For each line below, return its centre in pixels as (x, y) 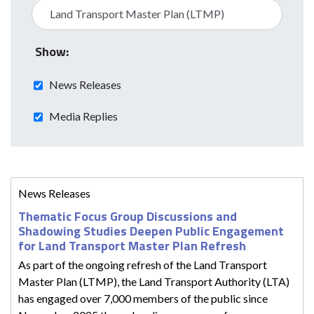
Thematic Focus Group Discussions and (128, 216)
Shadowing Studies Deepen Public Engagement (151, 231)
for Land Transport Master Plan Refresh (132, 245)
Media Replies (83, 116)
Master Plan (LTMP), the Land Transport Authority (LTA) (154, 281)
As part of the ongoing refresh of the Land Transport (143, 264)
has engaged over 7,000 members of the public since (143, 298)
